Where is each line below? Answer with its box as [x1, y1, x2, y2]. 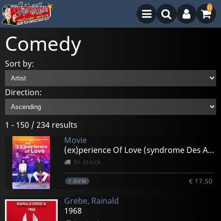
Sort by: [4, 58, 34, 69]
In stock [74, 157, 101, 167]
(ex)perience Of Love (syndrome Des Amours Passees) [207, 145, 214, 156]
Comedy [4, 29, 81, 57]
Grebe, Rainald [64, 195, 119, 207]
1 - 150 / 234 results [4, 119, 77, 131]
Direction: [4, 86, 42, 98]
